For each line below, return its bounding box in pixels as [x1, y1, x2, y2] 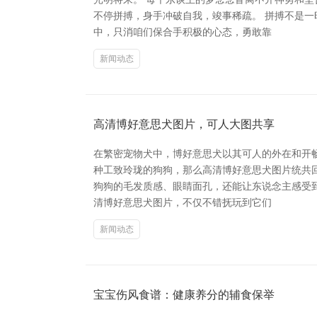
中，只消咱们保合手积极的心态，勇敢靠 [93, 26, 272, 38]
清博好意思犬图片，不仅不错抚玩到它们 [93, 197, 272, 208]
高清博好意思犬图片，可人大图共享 [93, 118, 275, 130]
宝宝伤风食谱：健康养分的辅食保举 [93, 289, 275, 301]
